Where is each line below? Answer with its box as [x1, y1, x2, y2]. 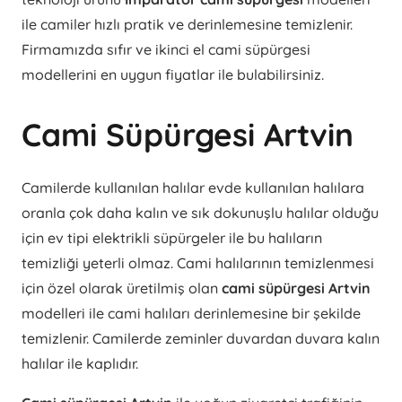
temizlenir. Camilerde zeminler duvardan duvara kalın [22, 329, 380, 348]
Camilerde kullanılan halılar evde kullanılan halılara [22, 179, 364, 197]
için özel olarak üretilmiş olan [22, 279, 222, 298]
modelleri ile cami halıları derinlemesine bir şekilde [22, 304, 361, 323]
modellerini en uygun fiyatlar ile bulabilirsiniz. [22, 66, 324, 84]
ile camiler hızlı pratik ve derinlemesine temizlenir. [22, 15, 353, 34]
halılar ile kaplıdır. [22, 354, 138, 373]
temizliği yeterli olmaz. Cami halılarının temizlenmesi [22, 254, 374, 273]
